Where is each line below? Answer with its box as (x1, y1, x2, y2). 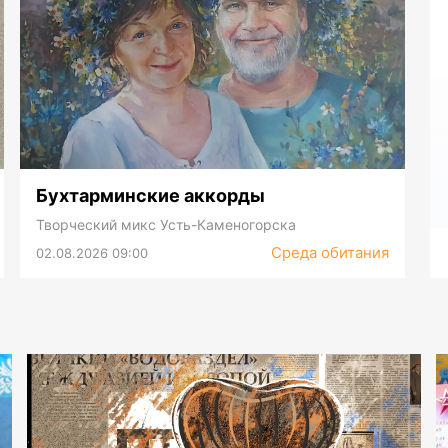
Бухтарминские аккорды (36, 185, 266, 207)
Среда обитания (271, 243, 390, 263)
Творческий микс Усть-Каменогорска (36, 216, 297, 234)
